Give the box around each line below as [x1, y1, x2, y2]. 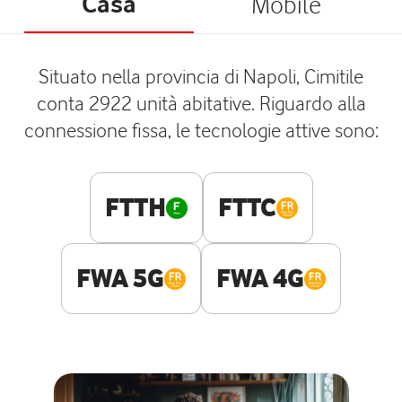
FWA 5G [76, 263, 164, 293]
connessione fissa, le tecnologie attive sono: [23, 118, 379, 142]
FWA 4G [216, 263, 304, 293]
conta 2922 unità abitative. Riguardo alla [36, 91, 366, 115]
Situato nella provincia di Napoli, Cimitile [39, 64, 363, 88]
